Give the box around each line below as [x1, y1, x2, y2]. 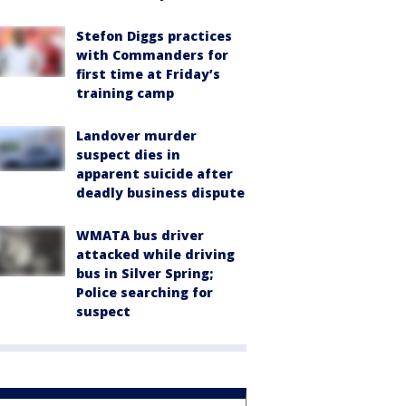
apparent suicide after [76, 165, 233, 182]
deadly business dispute [76, 184, 245, 201]
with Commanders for [76, 46, 228, 63]
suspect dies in [76, 146, 180, 163]
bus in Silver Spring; [76, 265, 213, 282]
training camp [76, 84, 174, 101]
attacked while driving [76, 246, 235, 263]
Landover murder [76, 127, 197, 144]
